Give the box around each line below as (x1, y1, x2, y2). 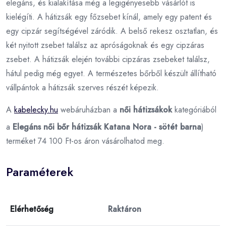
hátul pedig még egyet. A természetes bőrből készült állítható (6, 67, 216, 79)
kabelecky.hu (14, 103, 58, 116)
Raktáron (108, 203, 141, 215)
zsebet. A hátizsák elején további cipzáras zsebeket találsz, (6, 53, 210, 65)
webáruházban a (58, 103, 120, 116)
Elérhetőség (10, 203, 53, 215)
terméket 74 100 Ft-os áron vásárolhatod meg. (6, 135, 164, 147)
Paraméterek (6, 162, 73, 181)
